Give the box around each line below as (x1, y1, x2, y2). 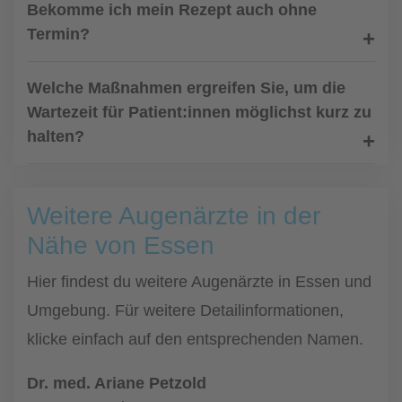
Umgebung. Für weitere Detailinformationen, (27, 301, 344, 319)
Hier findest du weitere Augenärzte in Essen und (27, 273, 371, 291)
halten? (27, 127, 84, 145)
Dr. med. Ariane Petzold (27, 374, 206, 392)
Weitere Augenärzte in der (27, 202, 320, 230)
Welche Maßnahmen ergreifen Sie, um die (27, 79, 345, 97)
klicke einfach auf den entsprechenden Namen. (27, 330, 363, 348)
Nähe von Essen (27, 232, 214, 259)
